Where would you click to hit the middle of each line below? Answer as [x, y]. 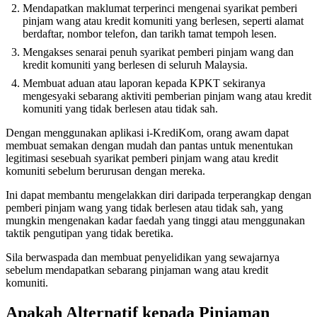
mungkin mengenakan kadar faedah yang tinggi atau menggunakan [155, 220]
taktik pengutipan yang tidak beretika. [90, 233]
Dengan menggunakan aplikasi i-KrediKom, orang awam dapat [147, 132]
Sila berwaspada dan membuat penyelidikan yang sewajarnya [143, 257]
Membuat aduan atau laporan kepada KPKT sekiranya [144, 83]
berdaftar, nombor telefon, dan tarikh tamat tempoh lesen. [150, 33]
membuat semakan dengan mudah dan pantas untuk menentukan [149, 145]
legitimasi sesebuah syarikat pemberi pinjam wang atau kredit [142, 158]
